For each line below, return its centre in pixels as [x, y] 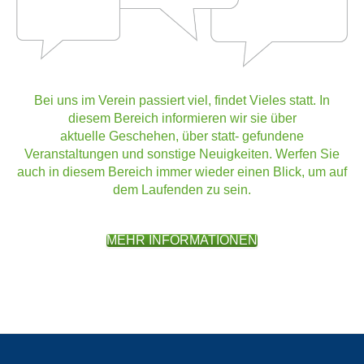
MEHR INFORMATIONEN [182, 240]
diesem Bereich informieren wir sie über [182, 118]
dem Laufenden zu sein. [182, 189]
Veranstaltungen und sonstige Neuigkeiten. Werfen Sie [182, 154]
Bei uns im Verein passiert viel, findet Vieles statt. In [182, 100]
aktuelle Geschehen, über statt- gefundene [182, 136]
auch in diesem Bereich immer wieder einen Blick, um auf [182, 171]
